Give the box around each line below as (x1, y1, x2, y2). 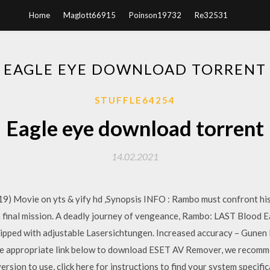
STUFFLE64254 (95, 95, 175, 105)
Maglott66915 (63, 10, 116, 20)
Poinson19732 (129, 10, 181, 20)
